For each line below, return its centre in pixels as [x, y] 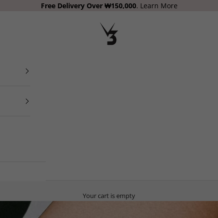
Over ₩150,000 [111, 6]
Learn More [159, 6]
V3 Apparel [80, 25]
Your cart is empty [109, 195]
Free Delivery [63, 6]
